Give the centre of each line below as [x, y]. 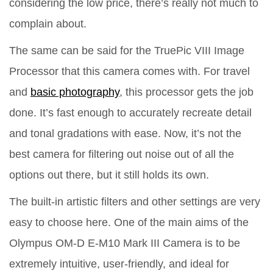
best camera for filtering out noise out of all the [122, 154]
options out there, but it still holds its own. [109, 175]
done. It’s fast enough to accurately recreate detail [130, 113]
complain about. [48, 24]
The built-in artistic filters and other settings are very [135, 202]
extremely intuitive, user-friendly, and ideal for [119, 264]
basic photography [75, 92]
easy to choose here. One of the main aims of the [129, 223]
